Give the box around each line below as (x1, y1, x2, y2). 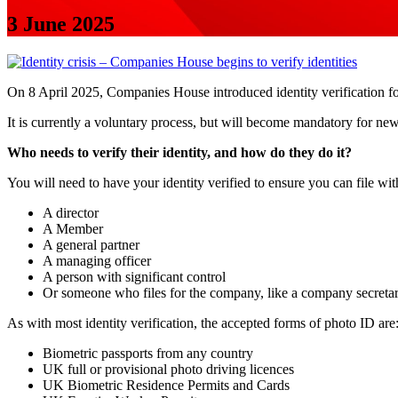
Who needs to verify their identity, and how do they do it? (7, 144, 352, 160)
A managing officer (43, 252, 151, 268)
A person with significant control (43, 268, 226, 284)
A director (43, 204, 99, 220)
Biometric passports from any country (43, 345, 253, 361)
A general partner (43, 236, 139, 252)
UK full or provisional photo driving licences (43, 361, 294, 377)
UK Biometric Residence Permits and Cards (43, 377, 290, 393)
